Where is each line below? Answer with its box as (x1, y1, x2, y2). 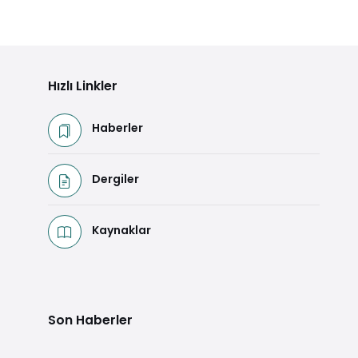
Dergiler (92, 170, 139, 187)
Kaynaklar (92, 221, 151, 238)
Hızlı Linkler (48, 76, 117, 95)
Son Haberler (48, 310, 133, 329)
